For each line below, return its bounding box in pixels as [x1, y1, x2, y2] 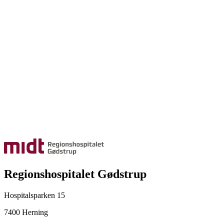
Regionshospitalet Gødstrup [4, 167, 146, 181]
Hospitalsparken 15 [4, 191, 65, 200]
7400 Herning [4, 208, 48, 217]
